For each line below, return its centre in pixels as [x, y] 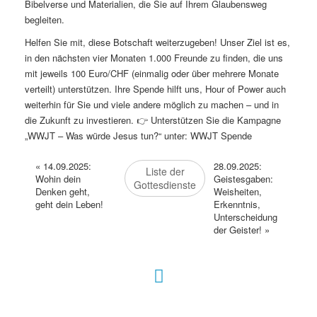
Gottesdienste [165, 185]
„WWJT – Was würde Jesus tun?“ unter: [108, 136]
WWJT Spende [221, 136]
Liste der [165, 172]
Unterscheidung [246, 217]
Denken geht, [63, 192]
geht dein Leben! [69, 204]
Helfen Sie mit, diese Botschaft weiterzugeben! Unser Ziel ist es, [157, 42]
